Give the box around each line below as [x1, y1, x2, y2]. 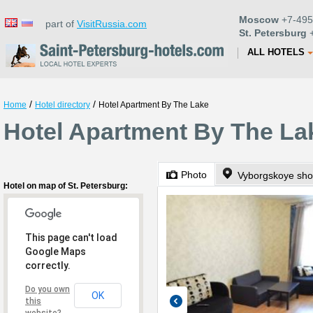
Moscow [239, 14, 279, 25]
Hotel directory [35, 100, 90, 110]
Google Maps [25, 246, 86, 257]
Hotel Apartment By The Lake [99, 100, 209, 110]
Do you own [25, 284, 70, 294]
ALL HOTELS [247, 47, 305, 57]
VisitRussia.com [77, 18, 147, 29]
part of [37, 18, 77, 29]
